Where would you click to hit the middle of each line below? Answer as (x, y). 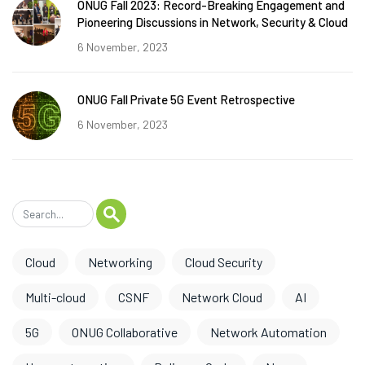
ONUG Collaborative (125, 332)
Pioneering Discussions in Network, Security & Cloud (213, 22)
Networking (120, 262)
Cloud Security (224, 262)
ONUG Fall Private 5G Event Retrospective (186, 99)
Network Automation (268, 332)
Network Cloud (222, 297)
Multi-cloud (55, 297)
